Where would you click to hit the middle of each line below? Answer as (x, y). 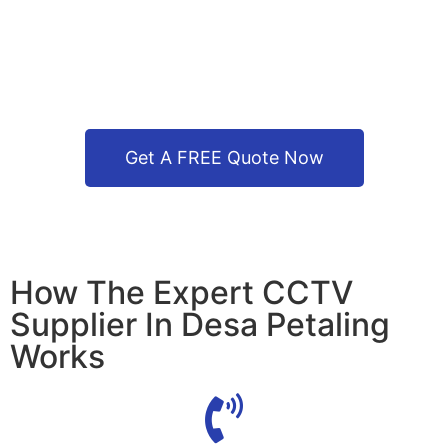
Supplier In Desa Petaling (200, 325)
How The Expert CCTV (181, 293)
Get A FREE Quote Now (224, 158)
